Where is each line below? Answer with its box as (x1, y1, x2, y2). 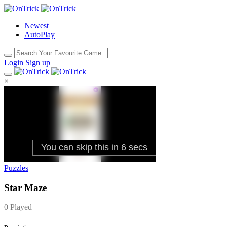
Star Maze (4, 182, 47, 193)
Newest (24, 21, 49, 30)
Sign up (25, 58, 50, 67)
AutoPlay (24, 30, 55, 39)
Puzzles (4, 164, 28, 172)
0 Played (4, 203, 32, 212)
